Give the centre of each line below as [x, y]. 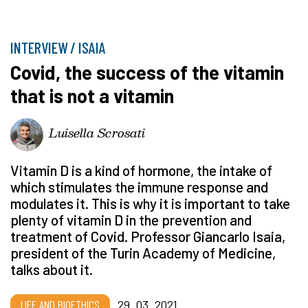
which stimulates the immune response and [139, 187]
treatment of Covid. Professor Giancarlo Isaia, [148, 236]
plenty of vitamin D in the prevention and [131, 220]
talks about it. [52, 269]
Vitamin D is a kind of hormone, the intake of [141, 170]
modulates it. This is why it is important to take [150, 203]
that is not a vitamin [92, 96]
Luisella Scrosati [97, 133]
